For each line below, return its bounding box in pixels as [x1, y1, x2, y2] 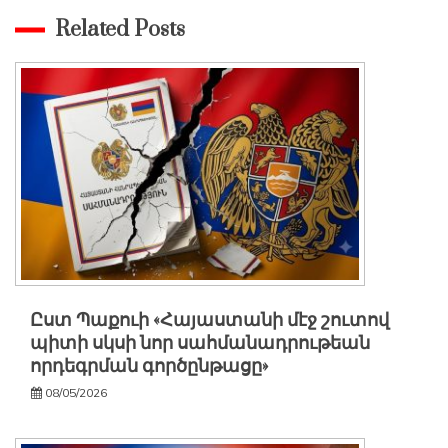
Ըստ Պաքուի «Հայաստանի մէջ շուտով [30, 308, 389, 334]
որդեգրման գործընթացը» [30, 354, 268, 380]
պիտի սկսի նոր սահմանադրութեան [30, 331, 370, 357]
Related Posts [55, 15, 185, 43]
